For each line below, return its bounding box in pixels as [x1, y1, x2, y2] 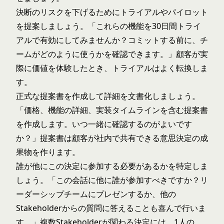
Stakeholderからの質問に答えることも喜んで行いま [16, 202, 206, 213]
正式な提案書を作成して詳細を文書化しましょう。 [16, 90, 200, 101]
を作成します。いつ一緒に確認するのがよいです [16, 118, 192, 129]
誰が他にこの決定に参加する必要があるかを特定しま [16, 160, 208, 171]
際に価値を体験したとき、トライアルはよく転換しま [16, 62, 208, 73]
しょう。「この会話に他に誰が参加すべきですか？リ [16, 174, 208, 185]
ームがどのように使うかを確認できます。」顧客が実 [16, 48, 208, 59]
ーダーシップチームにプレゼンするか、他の [16, 188, 176, 199]
